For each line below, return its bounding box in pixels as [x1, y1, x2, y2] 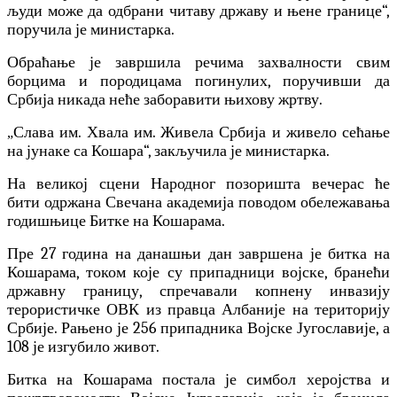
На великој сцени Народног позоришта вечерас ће [7, 175, 390, 194]
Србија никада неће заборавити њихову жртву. [7, 90, 323, 110]
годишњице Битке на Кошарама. [7, 212, 225, 231]
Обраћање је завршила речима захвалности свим [7, 53, 390, 73]
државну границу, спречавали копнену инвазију [7, 282, 390, 301]
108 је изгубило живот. [7, 338, 160, 357]
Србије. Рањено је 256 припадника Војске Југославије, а [7, 319, 390, 339]
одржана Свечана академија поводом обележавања [44, 193, 390, 213]
